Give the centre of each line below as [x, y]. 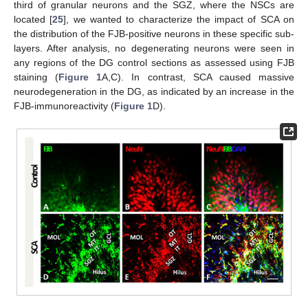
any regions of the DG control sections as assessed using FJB [154, 63]
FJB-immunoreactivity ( [64, 106]
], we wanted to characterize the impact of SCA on [179, 20]
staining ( [36, 77]
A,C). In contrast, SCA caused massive [198, 77]
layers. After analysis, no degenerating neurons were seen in [154, 48]
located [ [33, 20]
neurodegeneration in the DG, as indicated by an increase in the [154, 92]
